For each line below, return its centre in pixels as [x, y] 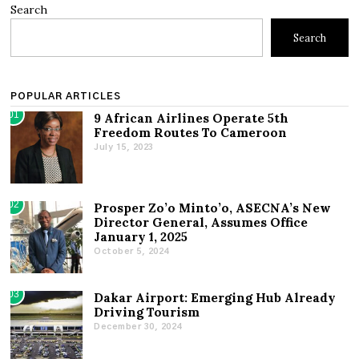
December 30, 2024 [138, 326]
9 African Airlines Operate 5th [192, 119]
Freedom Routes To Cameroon [191, 133]
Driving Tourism [147, 313]
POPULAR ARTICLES [66, 97]
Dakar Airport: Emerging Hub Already [215, 298]
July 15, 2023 [124, 147]
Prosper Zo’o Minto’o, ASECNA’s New [213, 208]
